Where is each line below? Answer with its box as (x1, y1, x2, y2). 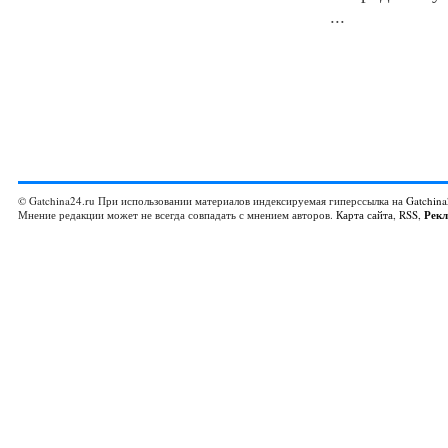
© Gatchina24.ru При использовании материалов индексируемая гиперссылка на (18, 193, 406, 208)
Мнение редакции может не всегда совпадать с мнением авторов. (18, 207, 336, 222)
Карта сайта (336, 207, 393, 222)
